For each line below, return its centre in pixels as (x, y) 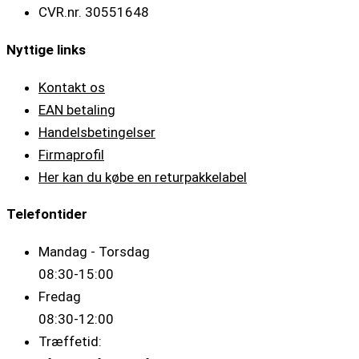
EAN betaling (77, 109)
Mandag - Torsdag (94, 251)
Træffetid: (70, 341)
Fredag (60, 296)
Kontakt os (72, 87)
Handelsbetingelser (97, 132)
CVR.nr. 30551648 (94, 12)
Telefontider (47, 214)
